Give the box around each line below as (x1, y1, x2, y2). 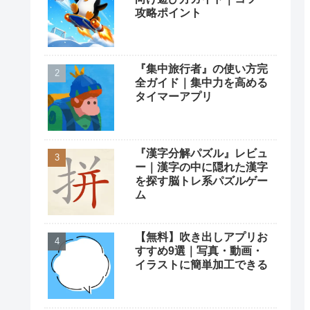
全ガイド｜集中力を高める (135, 77, 268, 89)
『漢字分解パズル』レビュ (135, 147, 268, 159)
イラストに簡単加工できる (135, 259, 268, 271)
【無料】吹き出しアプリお (135, 231, 268, 244)
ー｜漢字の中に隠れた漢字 (135, 161, 268, 173)
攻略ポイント (135, 7, 201, 19)
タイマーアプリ (135, 91, 212, 103)
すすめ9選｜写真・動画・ (135, 245, 263, 257)
